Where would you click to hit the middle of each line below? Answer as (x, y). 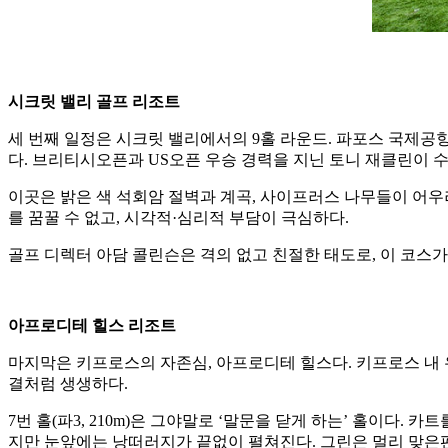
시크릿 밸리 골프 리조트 (94, 102)
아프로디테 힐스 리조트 (92, 326)
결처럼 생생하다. (68, 384)
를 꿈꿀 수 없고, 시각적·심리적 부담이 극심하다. (178, 218)
